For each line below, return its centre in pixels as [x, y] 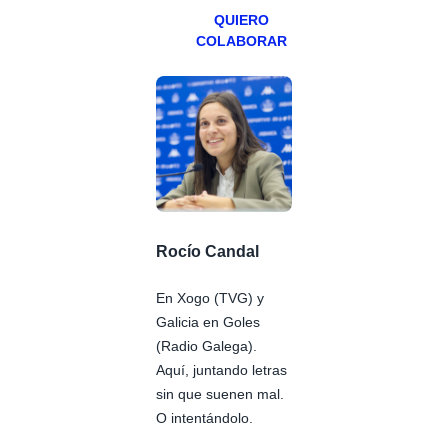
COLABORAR [241, 41]
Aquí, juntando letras [221, 369]
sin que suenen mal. [220, 393]
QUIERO [241, 20]
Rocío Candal [207, 252]
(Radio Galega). [206, 345]
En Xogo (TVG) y [210, 297]
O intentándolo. [204, 417]
